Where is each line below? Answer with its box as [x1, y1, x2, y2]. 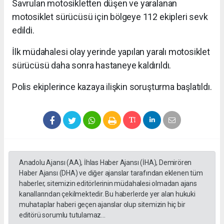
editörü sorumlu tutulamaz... [19, 210, 105, 219]
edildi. [12, 24, 34, 35]
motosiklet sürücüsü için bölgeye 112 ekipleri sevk [12, 11, 208, 22]
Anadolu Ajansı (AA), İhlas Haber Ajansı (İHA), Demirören [19, 158, 192, 166]
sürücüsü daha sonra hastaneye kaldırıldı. [12, 59, 171, 70]
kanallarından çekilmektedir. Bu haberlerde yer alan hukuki [19, 189, 195, 198]
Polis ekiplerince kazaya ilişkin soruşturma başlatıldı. [12, 81, 212, 92]
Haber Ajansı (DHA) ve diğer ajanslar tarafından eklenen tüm [19, 168, 203, 177]
